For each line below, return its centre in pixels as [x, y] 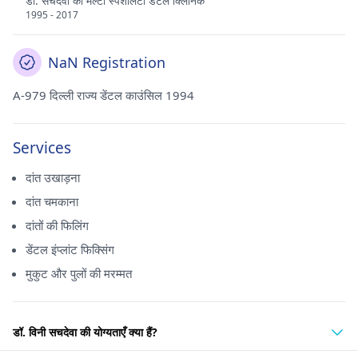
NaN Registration [107, 62]
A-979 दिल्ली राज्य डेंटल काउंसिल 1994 [103, 95]
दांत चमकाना [52, 201]
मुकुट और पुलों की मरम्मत [79, 273]
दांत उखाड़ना [53, 177]
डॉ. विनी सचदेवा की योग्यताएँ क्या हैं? [85, 332]
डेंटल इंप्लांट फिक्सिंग [70, 249]
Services [42, 148]
